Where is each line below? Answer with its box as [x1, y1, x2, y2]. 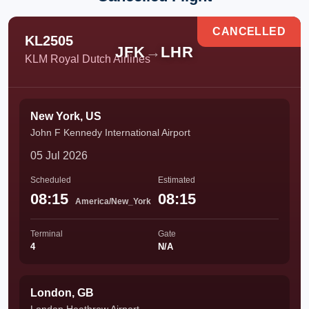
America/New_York [75, 197, 151, 206]
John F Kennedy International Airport [30, 127, 190, 138]
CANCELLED [212, 26, 286, 37]
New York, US [30, 110, 101, 122]
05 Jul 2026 [30, 150, 88, 161]
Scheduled [30, 175, 71, 185]
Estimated [158, 175, 195, 185]
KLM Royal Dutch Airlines [25, 53, 150, 65]
